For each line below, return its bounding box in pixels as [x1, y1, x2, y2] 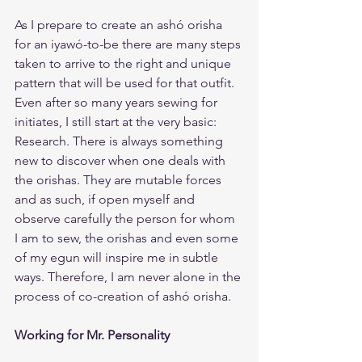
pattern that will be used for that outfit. [15, 75, 238, 90]
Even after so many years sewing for [15, 95, 221, 110]
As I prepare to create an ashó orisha [15, 17, 225, 32]
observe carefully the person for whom [15, 211, 238, 226]
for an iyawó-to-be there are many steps [15, 36, 244, 52]
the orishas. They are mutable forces [15, 172, 225, 187]
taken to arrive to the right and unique [15, 56, 234, 71]
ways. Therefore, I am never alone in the [15, 269, 244, 284]
